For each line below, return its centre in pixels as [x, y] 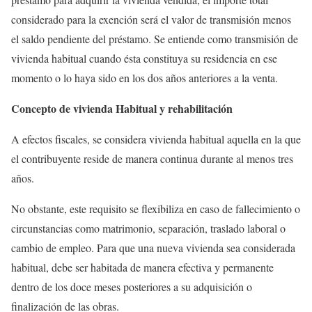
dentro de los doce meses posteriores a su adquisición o [132, 287]
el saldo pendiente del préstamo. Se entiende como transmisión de [155, 39]
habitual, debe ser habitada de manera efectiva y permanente [142, 267]
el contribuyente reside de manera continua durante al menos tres [152, 158]
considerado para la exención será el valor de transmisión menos [151, 19]
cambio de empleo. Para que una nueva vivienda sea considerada [153, 248]
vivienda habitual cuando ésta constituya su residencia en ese [144, 58]
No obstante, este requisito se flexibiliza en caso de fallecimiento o [156, 209]
